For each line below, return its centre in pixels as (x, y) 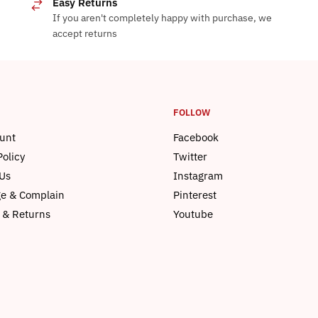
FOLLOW (192, 113)
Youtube (193, 214)
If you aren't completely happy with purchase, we (163, 18)
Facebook (196, 138)
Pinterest (195, 195)
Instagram (198, 176)
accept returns (85, 34)
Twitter (190, 157)
